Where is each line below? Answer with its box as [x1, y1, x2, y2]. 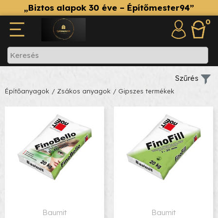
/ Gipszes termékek [113, 87, 174, 95]
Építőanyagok [5, 87, 49, 95]
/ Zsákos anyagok [52, 87, 110, 95]
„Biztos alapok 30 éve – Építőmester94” [24, 2, 194, 13]
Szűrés [175, 73, 199, 83]
